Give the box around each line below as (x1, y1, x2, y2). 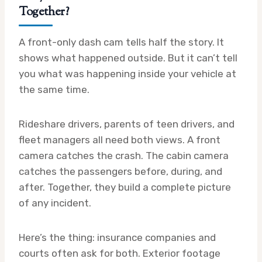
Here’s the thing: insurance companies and (19, 232, 216, 244)
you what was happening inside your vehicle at (19, 68, 236, 80)
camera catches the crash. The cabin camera (19, 150, 229, 162)
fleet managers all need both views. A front (19, 134, 220, 146)
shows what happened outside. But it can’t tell (19, 52, 237, 64)
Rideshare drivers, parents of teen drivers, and (19, 118, 235, 130)
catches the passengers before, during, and (19, 166, 222, 178)
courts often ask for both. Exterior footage (19, 247, 220, 260)
